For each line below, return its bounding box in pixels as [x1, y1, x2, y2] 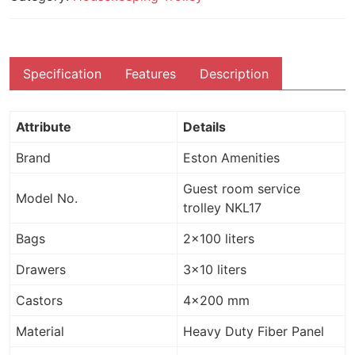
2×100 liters [183, 231, 254, 247]
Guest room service [183, 181, 300, 197]
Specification [23, 66, 101, 82]
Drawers [16, 261, 66, 278]
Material [16, 323, 64, 340]
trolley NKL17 [183, 200, 261, 216]
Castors [16, 292, 63, 309]
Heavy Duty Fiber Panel [183, 323, 324, 340]
